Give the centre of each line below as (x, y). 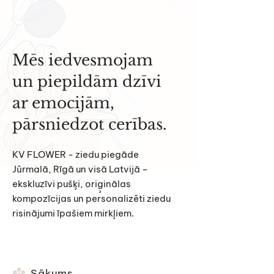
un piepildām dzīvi (87, 82)
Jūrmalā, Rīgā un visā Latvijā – (80, 169)
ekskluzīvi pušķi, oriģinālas (72, 184)
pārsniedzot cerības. (90, 124)
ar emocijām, (63, 103)
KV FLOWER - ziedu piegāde (76, 154)
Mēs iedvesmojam (83, 60)
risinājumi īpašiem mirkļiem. (73, 213)
